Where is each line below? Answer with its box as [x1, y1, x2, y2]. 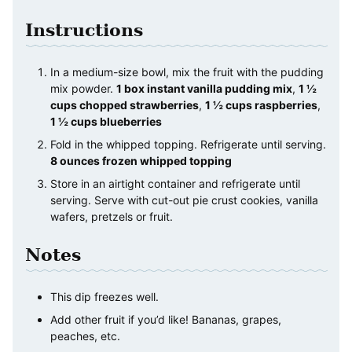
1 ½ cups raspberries [205, 98, 317, 112]
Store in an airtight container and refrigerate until [50, 177, 300, 191]
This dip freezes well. [50, 290, 159, 304]
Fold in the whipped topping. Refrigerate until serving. [50, 137, 326, 152]
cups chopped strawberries [50, 98, 199, 112]
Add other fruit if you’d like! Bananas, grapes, [50, 313, 281, 327]
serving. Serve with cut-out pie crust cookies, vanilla [50, 193, 318, 207]
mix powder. [50, 82, 116, 96]
